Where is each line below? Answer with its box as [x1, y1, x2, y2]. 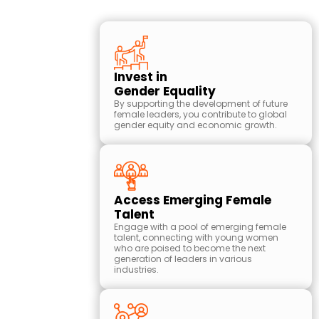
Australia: [7, 108, 87, 130]
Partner [7, 52, 66, 74]
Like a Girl [7, 89, 82, 111]
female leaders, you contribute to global [114, 108, 287, 120]
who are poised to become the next [114, 242, 266, 254]
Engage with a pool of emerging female [114, 221, 286, 233]
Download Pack [16, 147, 84, 159]
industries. [114, 263, 159, 276]
